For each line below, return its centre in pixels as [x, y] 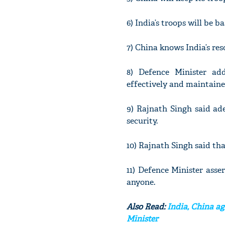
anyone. [141, 182]
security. [142, 121]
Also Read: [147, 207]
